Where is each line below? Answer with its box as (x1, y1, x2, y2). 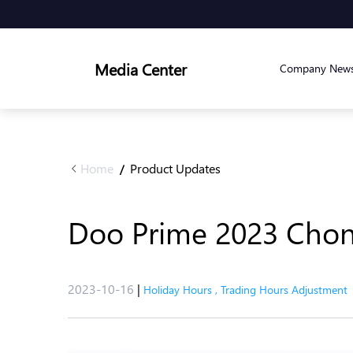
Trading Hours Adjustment (221, 282, 347, 297)
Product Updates (130, 160, 221, 176)
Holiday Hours (143, 282, 212, 297)
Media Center (95, 58, 187, 80)
